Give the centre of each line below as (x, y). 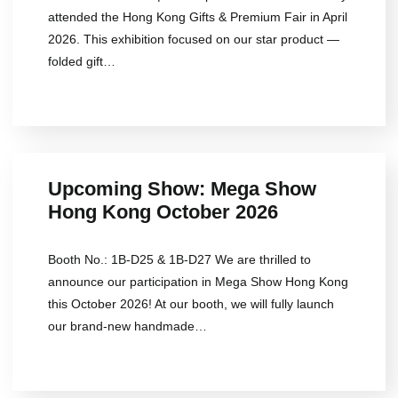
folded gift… (82, 62)
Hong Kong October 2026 (163, 212)
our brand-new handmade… (127, 326)
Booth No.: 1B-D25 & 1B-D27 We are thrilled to (179, 260)
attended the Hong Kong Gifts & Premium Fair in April (198, 17)
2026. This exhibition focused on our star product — (194, 40)
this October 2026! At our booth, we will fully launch (191, 304)
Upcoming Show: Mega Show (182, 189)
